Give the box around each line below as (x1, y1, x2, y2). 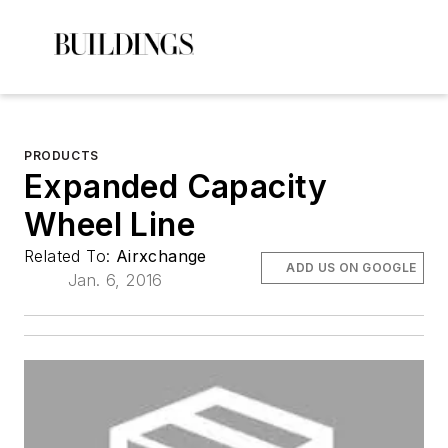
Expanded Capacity (24, 167, 328, 206)
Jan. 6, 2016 (68, 270, 163, 290)
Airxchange (115, 246, 207, 266)
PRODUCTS (24, 148, 99, 163)
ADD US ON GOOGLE (286, 260, 417, 275)
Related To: (24, 246, 116, 266)
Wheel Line (24, 205, 195, 244)
